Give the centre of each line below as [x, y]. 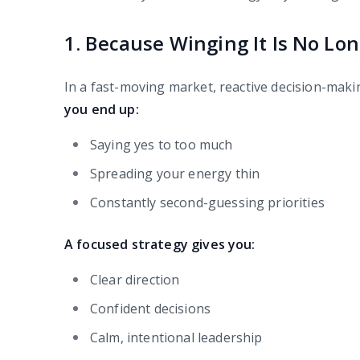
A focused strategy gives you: [160, 245]
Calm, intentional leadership [176, 338]
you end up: [102, 110]
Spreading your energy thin [175, 174]
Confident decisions [151, 309]
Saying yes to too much [162, 145]
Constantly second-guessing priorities [207, 203]
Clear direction [135, 280]
